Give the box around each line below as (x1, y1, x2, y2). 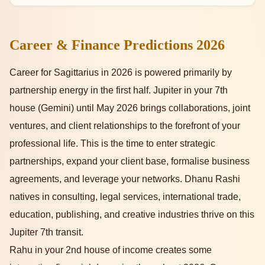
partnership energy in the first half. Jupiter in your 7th (9, 85, 228, 96)
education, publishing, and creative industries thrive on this (9, 209, 254, 220)
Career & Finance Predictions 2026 (9, 37, 225, 53)
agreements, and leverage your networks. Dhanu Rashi (9, 174, 240, 185)
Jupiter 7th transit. (9, 227, 83, 238)
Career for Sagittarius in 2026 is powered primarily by (9, 67, 232, 78)
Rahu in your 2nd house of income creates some (9, 245, 212, 256)
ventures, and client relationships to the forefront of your (9, 121, 240, 131)
